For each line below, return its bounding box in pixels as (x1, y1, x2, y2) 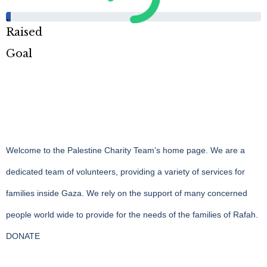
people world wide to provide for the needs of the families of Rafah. (6, 210, 258, 219)
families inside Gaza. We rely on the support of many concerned (6, 188, 247, 198)
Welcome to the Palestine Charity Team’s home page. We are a (6, 145, 245, 155)
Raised (6, 26, 42, 39)
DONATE (6, 231, 40, 241)
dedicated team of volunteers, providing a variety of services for (6, 167, 245, 176)
